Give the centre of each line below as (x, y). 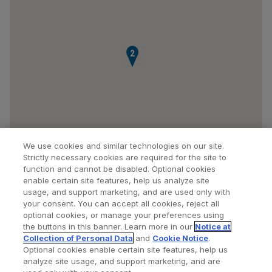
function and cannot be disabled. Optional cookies (120, 169)
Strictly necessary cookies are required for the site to (125, 157)
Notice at (213, 226)
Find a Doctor (92, 217)
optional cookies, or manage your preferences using (124, 215)
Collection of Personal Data (78, 238)
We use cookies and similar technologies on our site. (124, 146)
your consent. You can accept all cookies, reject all (121, 203)
